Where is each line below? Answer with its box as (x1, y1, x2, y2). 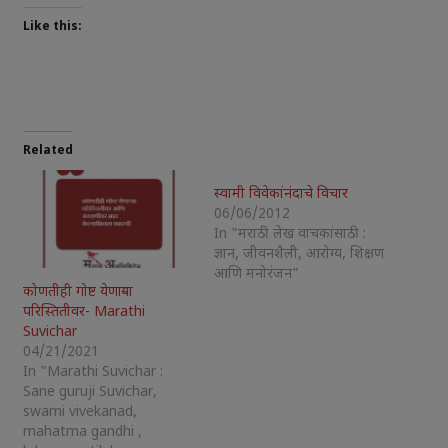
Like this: (22, 19, 82, 35)
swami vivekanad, (22, 403, 137, 422)
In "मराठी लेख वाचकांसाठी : (214, 225, 366, 244)
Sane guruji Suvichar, (22, 383, 157, 402)
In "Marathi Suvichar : (22, 363, 163, 382)
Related (22, 143, 73, 159)
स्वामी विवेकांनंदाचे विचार (214, 185, 348, 204)
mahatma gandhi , (22, 423, 142, 442)
